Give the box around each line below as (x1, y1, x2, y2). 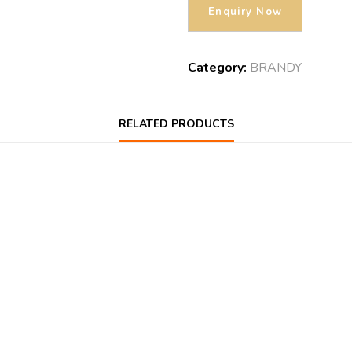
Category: (188, 59, 250, 77)
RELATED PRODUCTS (118, 116, 234, 132)
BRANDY (250, 59, 302, 77)
